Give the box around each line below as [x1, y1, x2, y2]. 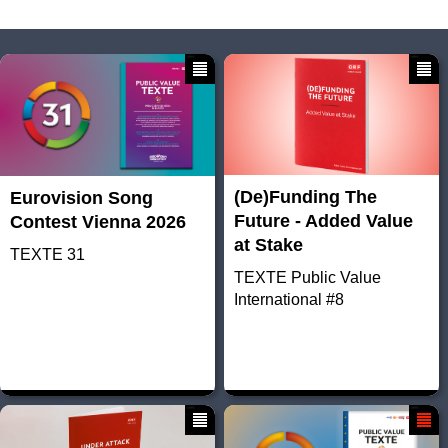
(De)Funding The [233, 187, 377, 208]
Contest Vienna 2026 [10, 211, 186, 232]
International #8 [233, 291, 344, 309]
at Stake [233, 235, 303, 256]
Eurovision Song [10, 187, 153, 208]
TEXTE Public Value [233, 269, 381, 287]
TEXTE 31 [10, 245, 85, 263]
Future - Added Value [233, 211, 413, 232]
